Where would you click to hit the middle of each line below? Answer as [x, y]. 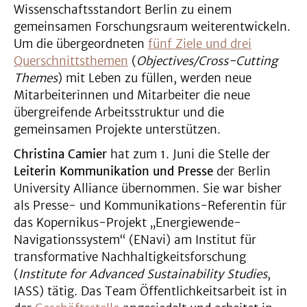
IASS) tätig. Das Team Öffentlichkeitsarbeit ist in [150, 291]
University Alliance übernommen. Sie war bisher [148, 188]
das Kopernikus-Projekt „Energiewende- [127, 223]
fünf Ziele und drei [200, 44]
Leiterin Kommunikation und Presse [113, 171]
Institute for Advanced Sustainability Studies [143, 274]
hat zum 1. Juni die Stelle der [188, 154]
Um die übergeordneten [81, 44]
